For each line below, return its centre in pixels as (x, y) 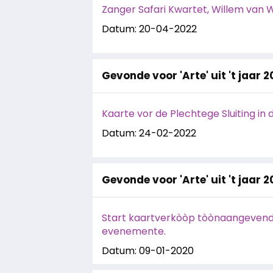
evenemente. (134, 231)
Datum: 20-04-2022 (149, 29)
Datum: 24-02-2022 (149, 133)
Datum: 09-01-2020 (148, 251)
